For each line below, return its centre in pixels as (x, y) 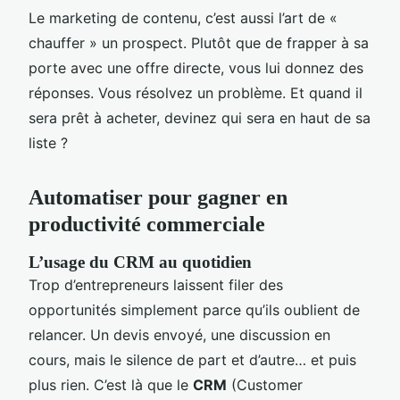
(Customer (265, 385)
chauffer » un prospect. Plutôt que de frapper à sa (199, 43)
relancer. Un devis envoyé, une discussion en (179, 335)
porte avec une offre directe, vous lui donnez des (196, 68)
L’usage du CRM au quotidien (140, 262)
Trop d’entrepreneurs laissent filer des (156, 285)
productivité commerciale (147, 224)
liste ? (48, 143)
